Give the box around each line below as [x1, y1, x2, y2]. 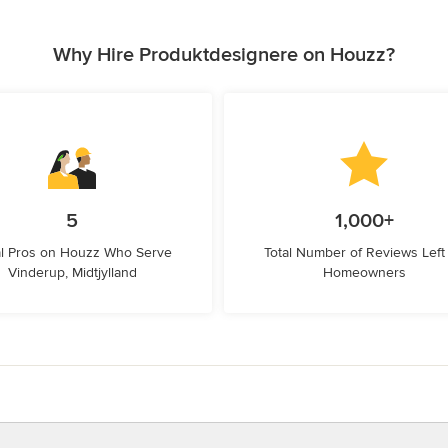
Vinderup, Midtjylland [7, 264, 137, 281]
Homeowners [322, 264, 406, 281]
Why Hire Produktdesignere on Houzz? [53, 43, 395, 67]
